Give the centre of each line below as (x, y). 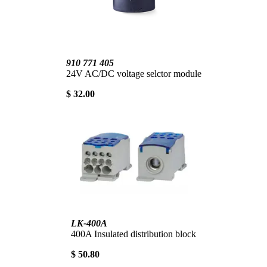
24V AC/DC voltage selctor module (133, 73)
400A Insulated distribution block (133, 234)
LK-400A (89, 223)
